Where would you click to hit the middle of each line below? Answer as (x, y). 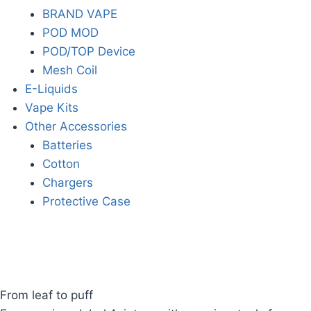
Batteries (67, 145)
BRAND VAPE (80, 14)
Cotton (61, 164)
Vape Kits (51, 108)
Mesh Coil (70, 70)
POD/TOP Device (89, 52)
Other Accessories (76, 127)
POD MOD (70, 33)
